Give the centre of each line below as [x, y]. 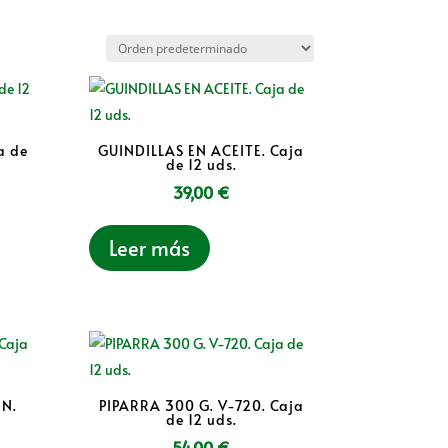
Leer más [150, 248]
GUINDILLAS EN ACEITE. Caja [201, 151]
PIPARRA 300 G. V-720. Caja [201, 405]
